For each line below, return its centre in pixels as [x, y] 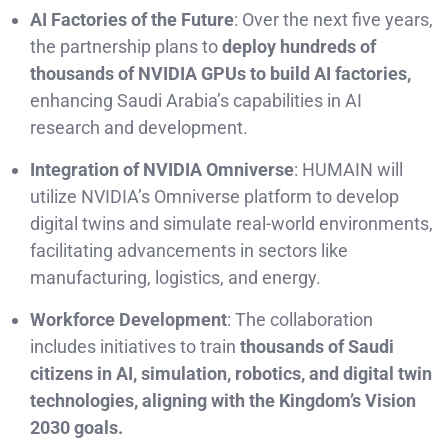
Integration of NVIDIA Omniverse [162, 169]
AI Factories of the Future [132, 19]
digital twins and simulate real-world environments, [231, 223]
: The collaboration [300, 319]
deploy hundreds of [297, 46]
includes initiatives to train [135, 346]
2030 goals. [76, 427]
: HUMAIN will [348, 169]
